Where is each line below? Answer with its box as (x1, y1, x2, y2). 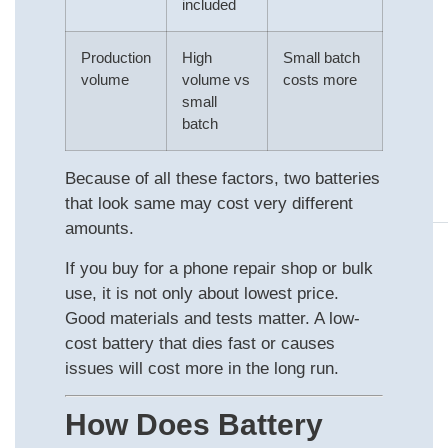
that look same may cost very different (65, 194, 353, 214)
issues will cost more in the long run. (65, 358, 339, 378)
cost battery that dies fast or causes (65, 333, 335, 353)
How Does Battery (65, 407, 323, 441)
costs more (283, 71, 357, 89)
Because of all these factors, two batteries (65, 169, 380, 189)
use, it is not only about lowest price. (65, 283, 339, 303)
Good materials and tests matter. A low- (65, 308, 360, 328)
